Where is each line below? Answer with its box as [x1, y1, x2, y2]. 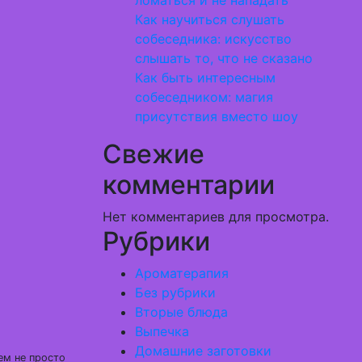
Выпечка [135, 323, 189, 339]
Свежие [103, 138, 204, 170]
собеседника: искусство [135, 31, 292, 47]
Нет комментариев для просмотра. [103, 208, 329, 225]
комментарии [103, 169, 275, 200]
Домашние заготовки [135, 343, 271, 359]
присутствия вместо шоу [135, 108, 298, 124]
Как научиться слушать [135, 11, 284, 27]
